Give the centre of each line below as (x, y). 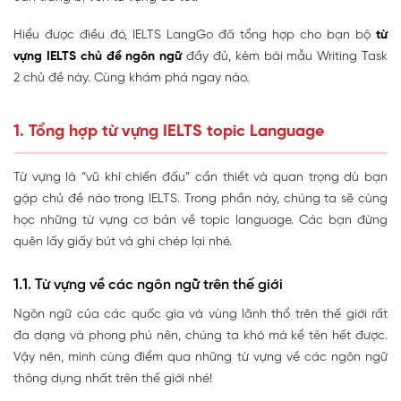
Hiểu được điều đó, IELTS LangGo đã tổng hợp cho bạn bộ (195, 35)
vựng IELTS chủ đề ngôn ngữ (98, 56)
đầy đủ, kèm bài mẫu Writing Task (285, 56)
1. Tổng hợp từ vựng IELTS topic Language (169, 132)
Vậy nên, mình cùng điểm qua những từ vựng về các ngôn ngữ (200, 357)
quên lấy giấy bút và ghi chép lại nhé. (123, 242)
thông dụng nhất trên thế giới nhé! (113, 379)
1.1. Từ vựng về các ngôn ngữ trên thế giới (148, 285)
